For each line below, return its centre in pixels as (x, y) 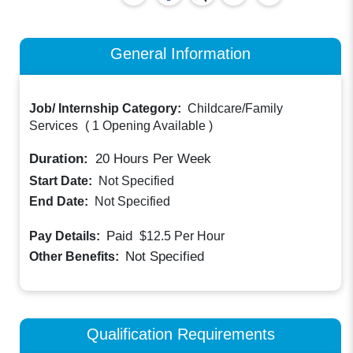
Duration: (61, 159)
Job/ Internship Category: (107, 109)
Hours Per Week (161, 159)
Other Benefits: (76, 256)
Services (54, 126)
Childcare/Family (236, 109)
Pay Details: (67, 236)
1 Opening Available (149, 126)
